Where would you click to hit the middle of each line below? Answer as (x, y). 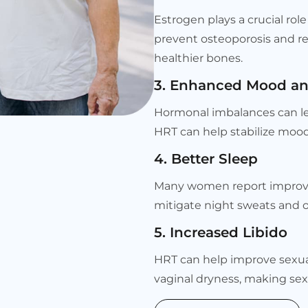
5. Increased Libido (221, 232)
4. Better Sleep (206, 158)
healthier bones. (198, 58)
